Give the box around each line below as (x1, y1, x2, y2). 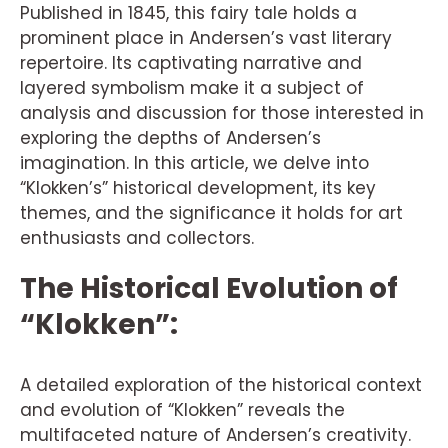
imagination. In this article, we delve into (20, 151, 369, 175)
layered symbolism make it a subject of (20, 76, 364, 100)
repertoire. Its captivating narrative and (20, 51, 362, 75)
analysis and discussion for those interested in (20, 101, 424, 125)
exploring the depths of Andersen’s (20, 126, 321, 150)
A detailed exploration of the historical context (20, 373, 422, 397)
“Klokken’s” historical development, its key (20, 176, 376, 200)
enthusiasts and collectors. (20, 226, 254, 250)
